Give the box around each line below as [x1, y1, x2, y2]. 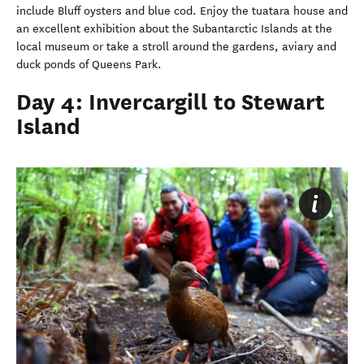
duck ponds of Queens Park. [16, 57, 162, 71]
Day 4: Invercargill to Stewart [16, 88, 325, 116]
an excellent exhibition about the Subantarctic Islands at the [16, 21, 332, 36]
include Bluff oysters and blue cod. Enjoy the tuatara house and [16, 3, 348, 18]
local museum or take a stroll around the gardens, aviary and [16, 39, 336, 54]
